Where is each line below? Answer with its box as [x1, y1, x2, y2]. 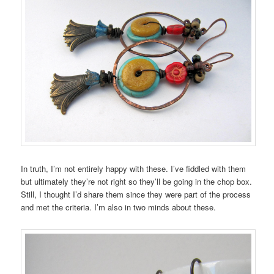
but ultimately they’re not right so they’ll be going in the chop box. [21, 175, 253, 187]
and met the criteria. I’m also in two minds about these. [21, 201, 217, 213]
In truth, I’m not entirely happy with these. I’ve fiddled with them [21, 162, 246, 174]
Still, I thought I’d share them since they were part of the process [21, 188, 251, 200]
